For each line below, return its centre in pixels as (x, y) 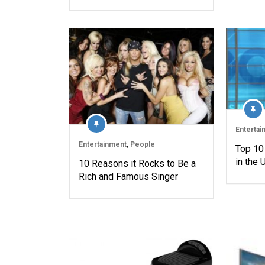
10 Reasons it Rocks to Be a (137, 164)
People (143, 145)
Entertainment (103, 145)
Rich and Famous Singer (128, 177)
